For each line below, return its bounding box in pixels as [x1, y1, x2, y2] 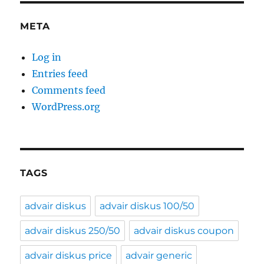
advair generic [126, 250, 193, 261]
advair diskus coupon [134, 225, 235, 236]
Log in [32, 51, 62, 63]
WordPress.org [32, 101, 101, 113]
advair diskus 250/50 [25, 225, 121, 236]
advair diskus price [25, 250, 113, 261]
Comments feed [32, 84, 106, 96]
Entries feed [32, 68, 88, 80]
